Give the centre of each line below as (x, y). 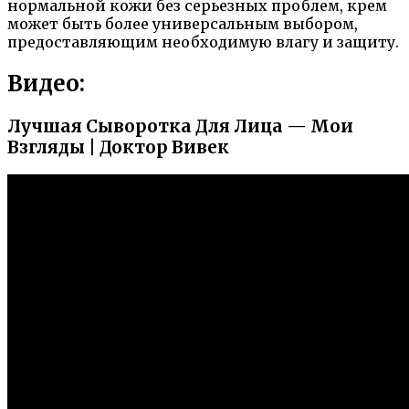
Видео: (46, 83)
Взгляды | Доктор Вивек (118, 147)
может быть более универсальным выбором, (183, 23)
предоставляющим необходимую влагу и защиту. (203, 42)
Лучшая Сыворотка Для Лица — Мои (180, 126)
